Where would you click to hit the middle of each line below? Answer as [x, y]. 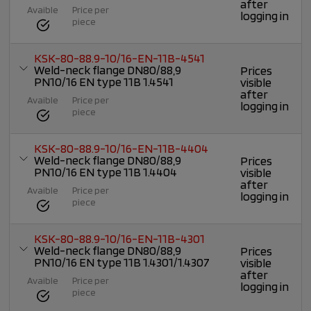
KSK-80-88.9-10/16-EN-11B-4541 [120, 58]
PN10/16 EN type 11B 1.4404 [106, 172]
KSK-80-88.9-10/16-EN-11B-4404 [121, 149]
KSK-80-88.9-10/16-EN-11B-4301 [120, 239]
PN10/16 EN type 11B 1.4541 [104, 82]
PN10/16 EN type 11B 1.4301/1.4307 [122, 262]
